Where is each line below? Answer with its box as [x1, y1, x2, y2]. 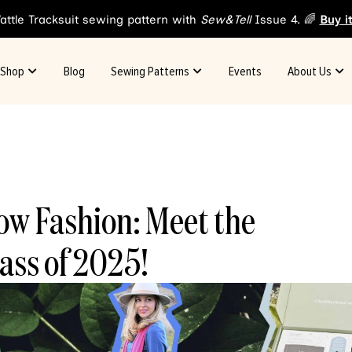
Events [228, 63, 262, 79]
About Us [287, 63, 332, 79]
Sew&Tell [200, 13, 251, 27]
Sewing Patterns [110, 63, 189, 79]
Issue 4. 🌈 [250, 13, 320, 27]
